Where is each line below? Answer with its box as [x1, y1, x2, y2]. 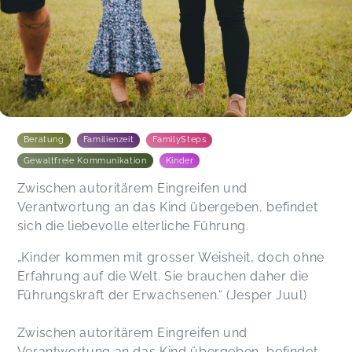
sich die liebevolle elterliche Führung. [16, 218, 249, 233]
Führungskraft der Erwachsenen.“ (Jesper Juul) [16, 287, 307, 302]
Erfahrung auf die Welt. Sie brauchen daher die [16, 268, 310, 284]
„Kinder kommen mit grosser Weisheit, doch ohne [16, 249, 325, 265]
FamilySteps [152, 134, 207, 145]
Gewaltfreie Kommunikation [23, 155, 147, 166]
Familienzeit [82, 134, 134, 145]
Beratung [23, 134, 64, 145]
